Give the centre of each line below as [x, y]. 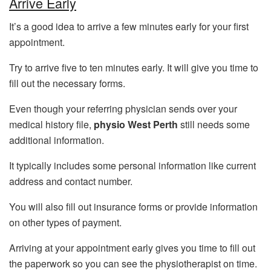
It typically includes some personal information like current [132, 165]
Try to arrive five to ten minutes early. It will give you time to [134, 67]
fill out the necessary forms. [67, 83]
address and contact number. [71, 181]
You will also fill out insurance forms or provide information [133, 207]
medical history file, [51, 124]
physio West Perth [137, 124]
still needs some [215, 124]
